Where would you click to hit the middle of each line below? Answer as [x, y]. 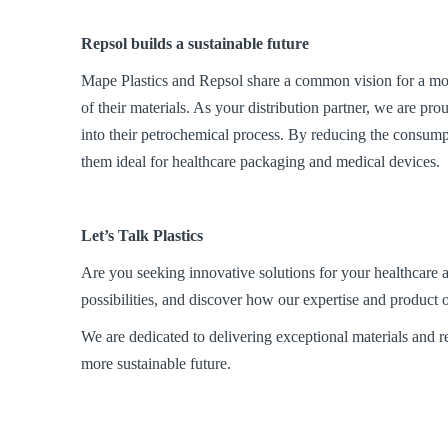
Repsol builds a [135, 43]
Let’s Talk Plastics [142, 235]
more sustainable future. [156, 363]
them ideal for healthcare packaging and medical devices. [261, 161]
